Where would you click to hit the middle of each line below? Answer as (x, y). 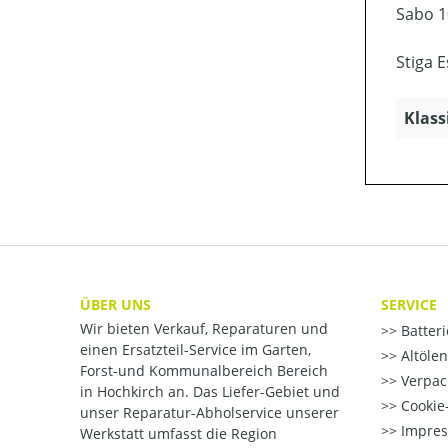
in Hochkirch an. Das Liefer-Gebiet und (210, 392)
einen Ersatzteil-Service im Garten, (195, 350)
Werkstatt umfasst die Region (178, 434)
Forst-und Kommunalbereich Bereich (204, 371)
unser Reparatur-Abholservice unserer (209, 413)
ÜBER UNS (115, 304)
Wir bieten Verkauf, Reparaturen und (204, 329)
